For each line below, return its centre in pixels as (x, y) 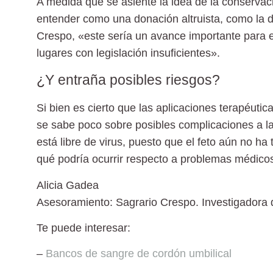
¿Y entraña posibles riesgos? (128, 80)
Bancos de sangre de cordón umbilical (139, 254)
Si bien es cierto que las (96, 108)
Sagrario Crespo (156, 202)
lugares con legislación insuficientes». (128, 53)
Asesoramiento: (76, 202)
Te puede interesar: (83, 228)
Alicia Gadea (68, 185)
